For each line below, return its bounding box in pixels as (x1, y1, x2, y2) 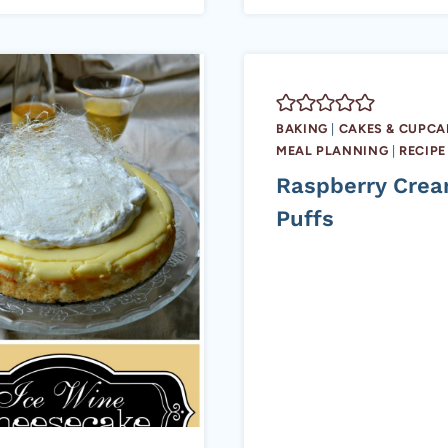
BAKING (276, 121, 328, 137)
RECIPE (399, 143, 446, 159)
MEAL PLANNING (276, 143, 389, 159)
